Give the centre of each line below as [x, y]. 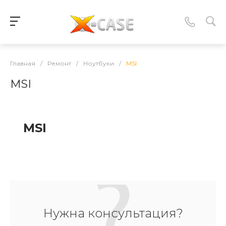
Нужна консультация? [113, 213]
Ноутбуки [99, 63]
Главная [23, 63]
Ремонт [59, 63]
